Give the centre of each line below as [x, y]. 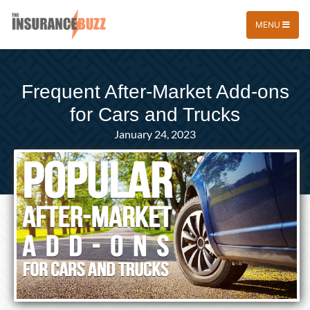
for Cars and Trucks [155, 115]
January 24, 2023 [155, 134]
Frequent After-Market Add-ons [155, 92]
